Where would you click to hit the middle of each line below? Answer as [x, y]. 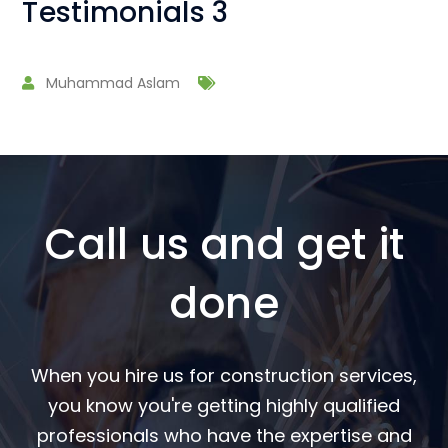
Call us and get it [224, 244]
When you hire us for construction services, [224, 375]
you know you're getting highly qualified [224, 405]
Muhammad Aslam [113, 82]
